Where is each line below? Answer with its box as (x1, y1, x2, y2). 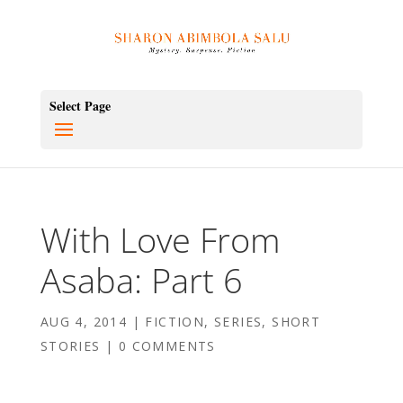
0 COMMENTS (118, 337, 216, 354)
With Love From (40, 216, 281, 263)
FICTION (145, 313, 205, 330)
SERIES (214, 313, 263, 330)
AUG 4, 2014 (40, 313, 128, 330)
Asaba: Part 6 (40, 256, 243, 303)
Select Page (49, 96, 111, 115)
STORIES (40, 337, 101, 354)
